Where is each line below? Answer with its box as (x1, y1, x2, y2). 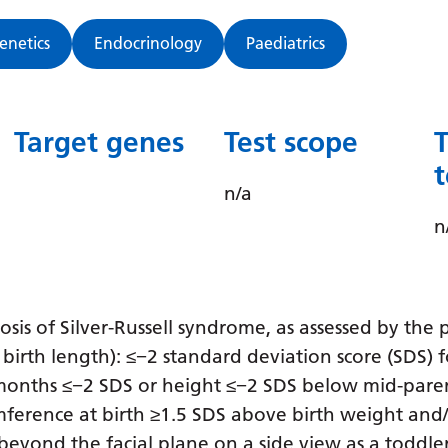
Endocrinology (94, 33, 202, 53)
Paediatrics (246, 33, 325, 53)
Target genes (14, 125, 184, 159)
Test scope (224, 125, 358, 159)
